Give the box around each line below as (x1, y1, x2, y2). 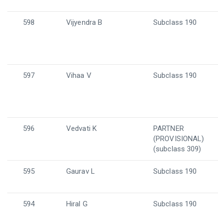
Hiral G (66, 200, 88, 208)
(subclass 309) (153, 145, 201, 153)
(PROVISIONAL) (153, 134, 204, 143)
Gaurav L (66, 167, 95, 176)
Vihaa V (66, 71, 91, 80)
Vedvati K (66, 124, 97, 133)
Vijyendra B (66, 18, 103, 27)
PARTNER (153, 124, 184, 133)
